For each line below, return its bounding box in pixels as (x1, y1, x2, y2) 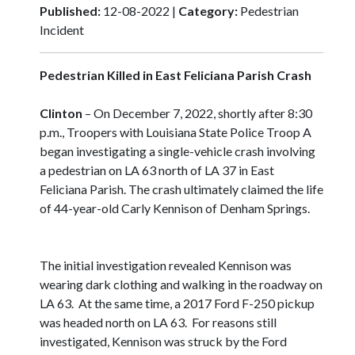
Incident (40, 22, 84, 38)
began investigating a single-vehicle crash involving (40, 143, 315, 159)
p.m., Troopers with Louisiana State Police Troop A (40, 124, 311, 140)
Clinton (40, 105, 82, 121)
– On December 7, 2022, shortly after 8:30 (82, 105, 312, 121)
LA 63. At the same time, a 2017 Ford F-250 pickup (40, 296, 315, 311)
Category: (178, 3, 238, 19)
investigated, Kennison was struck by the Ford (40, 334, 287, 349)
